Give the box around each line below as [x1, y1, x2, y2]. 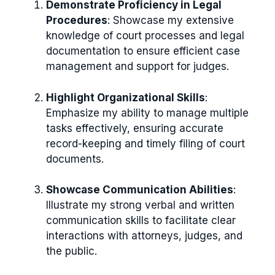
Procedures [46, 14, 107, 27]
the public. [46, 245, 97, 258]
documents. [46, 152, 104, 165]
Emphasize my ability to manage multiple [46, 106, 249, 119]
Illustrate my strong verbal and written [46, 199, 234, 212]
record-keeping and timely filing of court [46, 137, 245, 150]
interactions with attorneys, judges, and [46, 230, 242, 242]
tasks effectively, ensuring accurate [46, 122, 223, 134]
